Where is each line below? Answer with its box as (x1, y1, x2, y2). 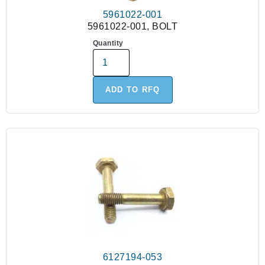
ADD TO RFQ (105, 85, 160, 95)
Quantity (92, 39, 124, 48)
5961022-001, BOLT (87, 21, 178, 32)
